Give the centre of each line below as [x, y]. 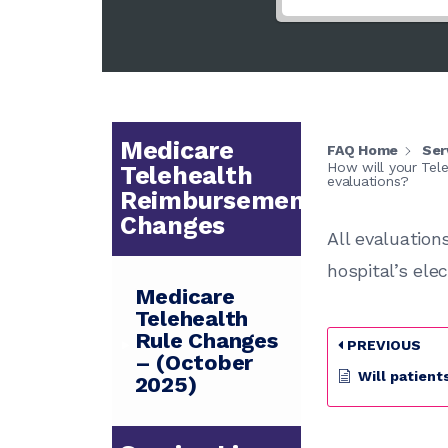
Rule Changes [206, 341]
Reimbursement [218, 201]
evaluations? [368, 180]
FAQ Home [363, 150]
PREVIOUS [382, 344]
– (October [194, 363]
